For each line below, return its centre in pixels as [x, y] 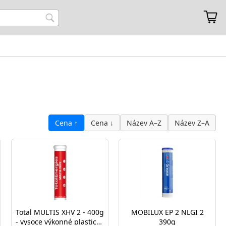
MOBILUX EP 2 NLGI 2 [167, 212]
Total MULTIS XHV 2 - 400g [60, 212]
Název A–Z [144, 123]
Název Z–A [192, 123]
